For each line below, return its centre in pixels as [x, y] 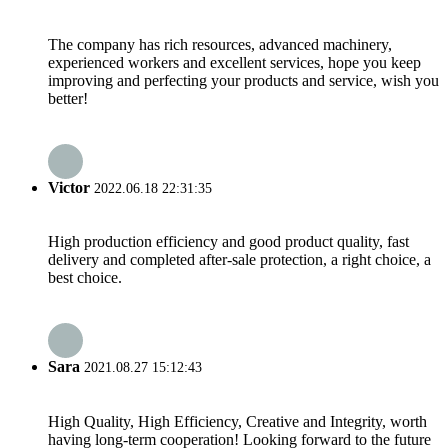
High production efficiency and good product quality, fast [228, 242]
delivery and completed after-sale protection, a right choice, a [239, 260]
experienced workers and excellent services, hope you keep [234, 62]
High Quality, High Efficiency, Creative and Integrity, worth [237, 421]
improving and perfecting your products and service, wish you [243, 80]
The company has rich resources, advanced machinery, [220, 44]
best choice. [85, 278]
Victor [69, 187]
